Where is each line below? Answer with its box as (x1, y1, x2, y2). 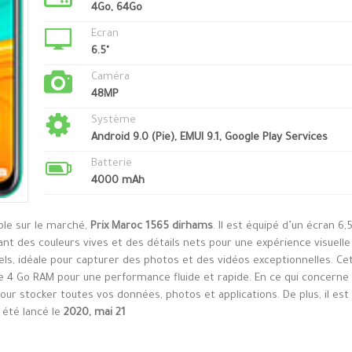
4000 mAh (90, 175, 145, 187)
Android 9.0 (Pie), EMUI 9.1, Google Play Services (90, 132, 328, 144)
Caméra (90, 71, 130, 83)
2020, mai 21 (64, 307, 126, 320)
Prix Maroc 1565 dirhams (90, 221, 213, 233)
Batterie (90, 158, 132, 170)
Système (90, 115, 136, 126)
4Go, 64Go (90, 2, 142, 14)
